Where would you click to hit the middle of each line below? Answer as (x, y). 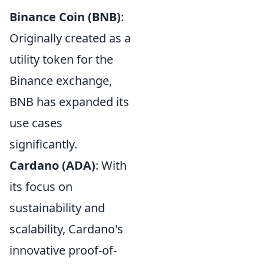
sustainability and (57, 207)
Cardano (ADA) (52, 165)
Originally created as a (70, 38)
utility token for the (61, 59)
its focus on (41, 186)
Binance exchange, (61, 80)
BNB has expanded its (69, 101)
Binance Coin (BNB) (65, 16)
